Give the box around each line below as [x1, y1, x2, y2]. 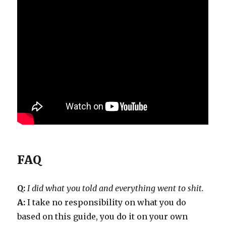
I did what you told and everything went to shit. [27, 183, 204, 193]
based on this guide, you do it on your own [17, 211, 188, 221]
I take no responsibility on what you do [25, 197, 187, 207]
